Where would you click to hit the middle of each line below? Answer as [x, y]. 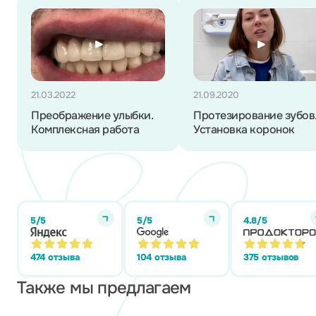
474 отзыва [55, 257]
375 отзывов [271, 257]
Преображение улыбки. [92, 115]
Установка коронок [244, 129]
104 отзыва [162, 257]
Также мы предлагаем [104, 288]
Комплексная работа [85, 129]
